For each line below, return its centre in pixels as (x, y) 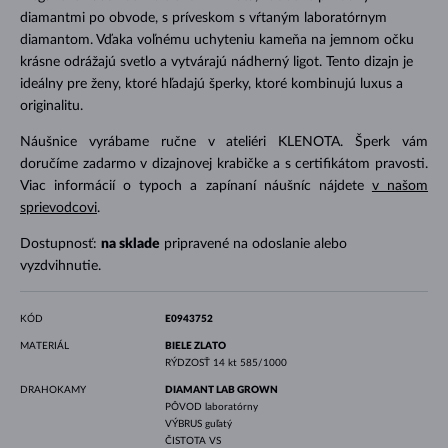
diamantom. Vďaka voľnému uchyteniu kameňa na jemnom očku (216, 39)
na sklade (130, 243)
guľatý (218, 423)
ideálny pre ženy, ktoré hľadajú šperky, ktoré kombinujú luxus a (211, 83)
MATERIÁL (44, 345)
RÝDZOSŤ (188, 362)
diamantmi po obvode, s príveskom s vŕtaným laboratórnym (203, 17)
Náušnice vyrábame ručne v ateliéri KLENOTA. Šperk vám (224, 141)
